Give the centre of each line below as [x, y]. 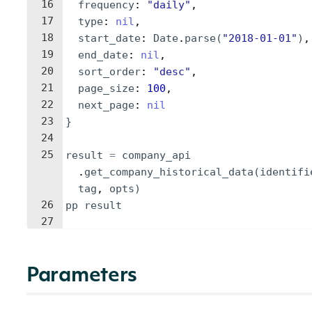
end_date [103, 55]
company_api [156, 155]
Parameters [82, 276]
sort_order [109, 72]
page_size [106, 88]
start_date [109, 38]
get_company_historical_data [169, 172]
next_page [106, 105]
